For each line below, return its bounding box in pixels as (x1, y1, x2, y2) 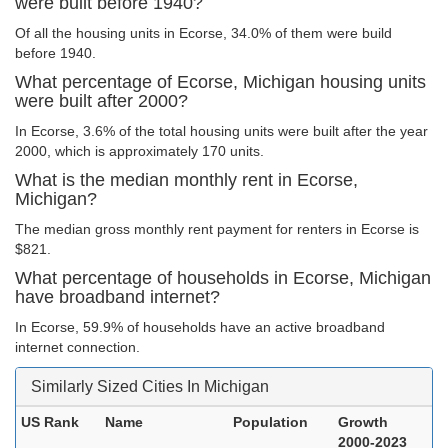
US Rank (21, 414, 79, 430)
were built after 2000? (15, 91, 188, 111)
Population (233, 414, 308, 430)
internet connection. (15, 339, 140, 355)
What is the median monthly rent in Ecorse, (15, 170, 358, 190)
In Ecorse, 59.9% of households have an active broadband (15, 319, 385, 335)
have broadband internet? (15, 287, 220, 307)
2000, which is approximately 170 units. (15, 143, 264, 159)
